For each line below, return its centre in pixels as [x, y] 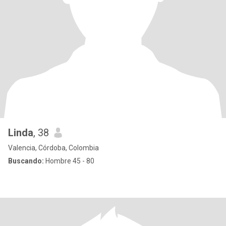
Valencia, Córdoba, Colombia [53, 148]
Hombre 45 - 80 [69, 161]
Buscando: [26, 161]
